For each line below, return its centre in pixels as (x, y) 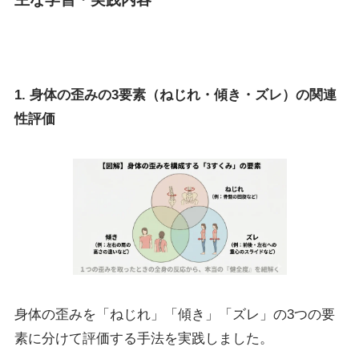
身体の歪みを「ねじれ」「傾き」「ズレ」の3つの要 (174, 314)
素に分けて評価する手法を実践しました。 (143, 338)
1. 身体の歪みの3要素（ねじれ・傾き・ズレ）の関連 (175, 95)
